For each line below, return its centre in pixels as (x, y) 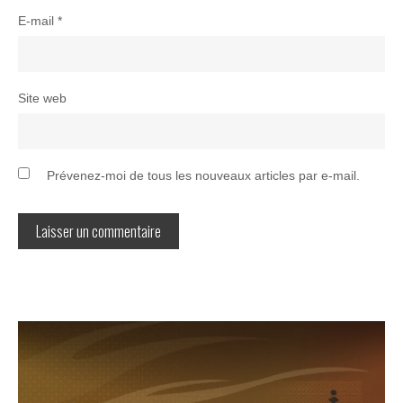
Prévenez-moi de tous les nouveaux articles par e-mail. (204, 175)
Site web (42, 98)
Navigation (73, 322)
